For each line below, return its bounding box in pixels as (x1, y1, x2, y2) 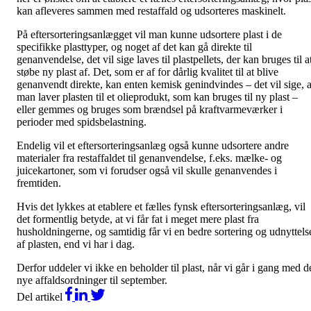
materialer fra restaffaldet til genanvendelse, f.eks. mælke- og (17, 151, 282, 164)
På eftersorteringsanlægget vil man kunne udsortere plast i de (17, 28, 282, 40)
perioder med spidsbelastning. (17, 115, 146, 128)
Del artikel (17, 290, 62, 303)
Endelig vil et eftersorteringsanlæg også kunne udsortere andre (17, 139, 289, 151)
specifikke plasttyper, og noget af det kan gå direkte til (17, 40, 252, 53)
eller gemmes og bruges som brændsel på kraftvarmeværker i (17, 103, 283, 115)
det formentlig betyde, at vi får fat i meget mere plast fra (17, 212, 259, 225)
